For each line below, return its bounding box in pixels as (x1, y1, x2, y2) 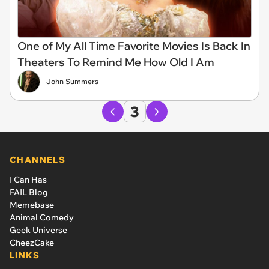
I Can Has (10, 174, 47, 185)
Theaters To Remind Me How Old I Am (17, 55, 214, 69)
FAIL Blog (10, 186, 48, 198)
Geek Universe (10, 224, 67, 235)
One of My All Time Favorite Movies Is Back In (17, 38, 250, 53)
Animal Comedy (10, 211, 74, 223)
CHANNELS (10, 154, 66, 165)
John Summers (46, 76, 98, 86)
